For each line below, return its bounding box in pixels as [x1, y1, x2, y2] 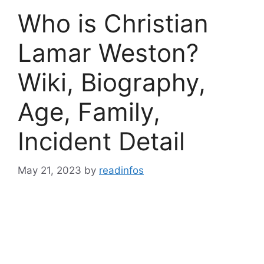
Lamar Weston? [18, 38, 199, 68]
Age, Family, [18, 97, 160, 127]
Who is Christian [18, 8, 209, 38]
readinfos [99, 164, 144, 176]
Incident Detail [18, 126, 185, 156]
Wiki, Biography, [18, 67, 206, 97]
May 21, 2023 [18, 164, 81, 176]
